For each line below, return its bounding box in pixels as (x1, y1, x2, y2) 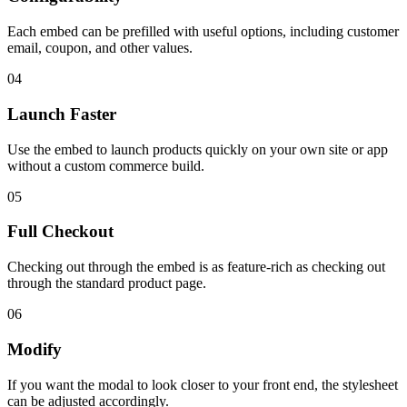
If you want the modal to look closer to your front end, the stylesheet (7, 376, 398, 392)
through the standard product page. (7, 275, 206, 292)
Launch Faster (7, 104, 116, 124)
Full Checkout (7, 222, 114, 242)
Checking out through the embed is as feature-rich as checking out (7, 259, 385, 275)
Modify (7, 339, 62, 359)
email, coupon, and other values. (7, 40, 193, 56)
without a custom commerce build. (7, 157, 204, 174)
